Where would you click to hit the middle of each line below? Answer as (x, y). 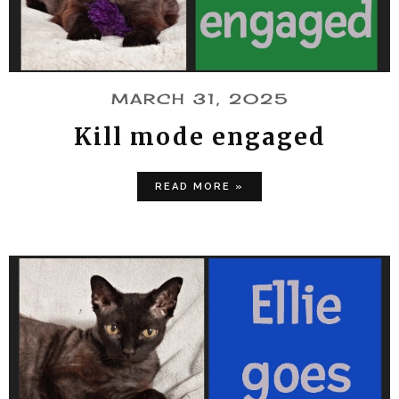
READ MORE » (199, 186)
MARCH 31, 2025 (199, 98)
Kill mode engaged (199, 136)
